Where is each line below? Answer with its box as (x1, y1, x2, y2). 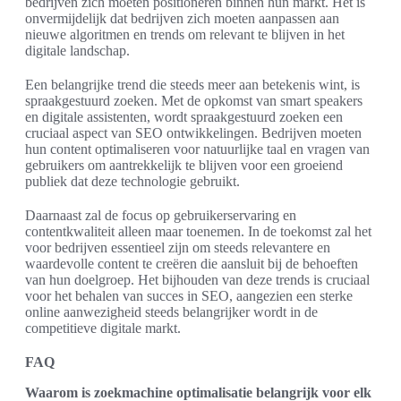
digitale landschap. (25, 43, 130, 59)
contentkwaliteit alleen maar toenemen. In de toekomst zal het (25, 224, 371, 240)
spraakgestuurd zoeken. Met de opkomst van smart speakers (25, 93, 363, 109)
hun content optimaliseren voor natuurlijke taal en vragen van (25, 141, 370, 158)
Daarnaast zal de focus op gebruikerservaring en (25, 208, 296, 224)
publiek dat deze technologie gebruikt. (25, 174, 240, 190)
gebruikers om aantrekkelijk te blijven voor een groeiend (25, 158, 343, 174)
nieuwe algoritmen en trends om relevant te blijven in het (25, 27, 345, 43)
